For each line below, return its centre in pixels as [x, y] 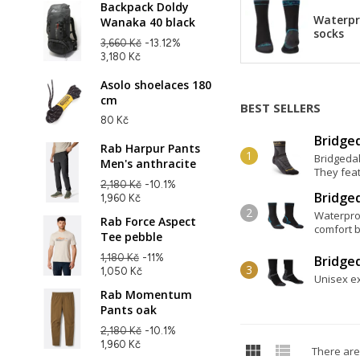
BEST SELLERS [280, 108]
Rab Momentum [146, 294]
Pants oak [129, 309]
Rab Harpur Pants [150, 148]
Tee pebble [131, 236]
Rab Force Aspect [148, 221]
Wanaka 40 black [148, 22]
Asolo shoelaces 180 [156, 84]
